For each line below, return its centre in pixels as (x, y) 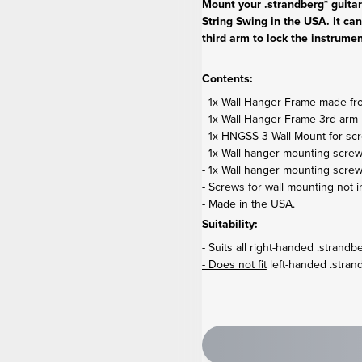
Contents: (227, 78)
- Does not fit (234, 264)
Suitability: (229, 224)
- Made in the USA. (248, 204)
